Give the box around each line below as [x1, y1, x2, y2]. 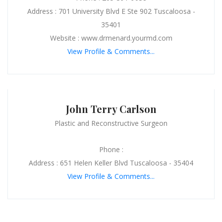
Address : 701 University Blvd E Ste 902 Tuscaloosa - [27, 6, 195, 16]
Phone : [99, 144, 123, 154]
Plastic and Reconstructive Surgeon [55, 118, 167, 128]
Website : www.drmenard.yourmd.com [50, 33, 172, 43]
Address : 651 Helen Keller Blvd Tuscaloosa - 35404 [29, 158, 193, 167]
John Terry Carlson [65, 102, 157, 115]
